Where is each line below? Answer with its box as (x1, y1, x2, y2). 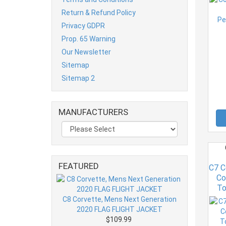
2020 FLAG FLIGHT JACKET (77, 205, 162, 213)
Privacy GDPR (62, 21, 105, 30)
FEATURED (59, 160, 99, 171)
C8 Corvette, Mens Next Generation (63, 195, 177, 203)
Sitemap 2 (62, 74, 95, 82)
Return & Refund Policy (62, 8, 136, 17)
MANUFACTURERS (59, 106, 128, 117)
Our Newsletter (62, 47, 111, 56)
